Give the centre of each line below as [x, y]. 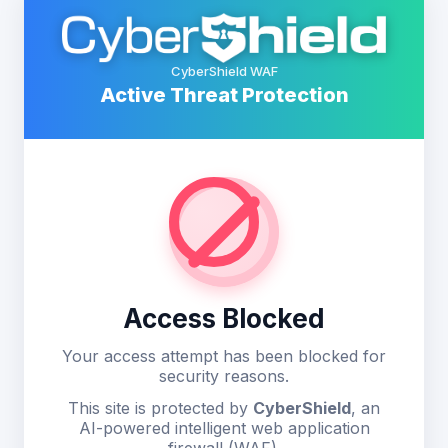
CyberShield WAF [224, 71]
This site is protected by [158, 408]
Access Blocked [224, 318]
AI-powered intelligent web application [224, 428]
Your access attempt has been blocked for [224, 356]
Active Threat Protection [224, 95]
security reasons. [224, 376]
